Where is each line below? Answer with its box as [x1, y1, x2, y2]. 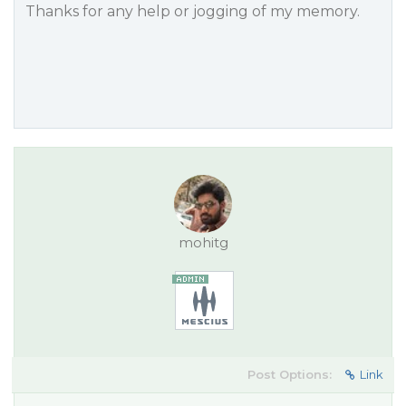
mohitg [178, 234, 228, 251]
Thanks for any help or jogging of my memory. [25, 3, 360, 20]
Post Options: [247, 367, 332, 382]
